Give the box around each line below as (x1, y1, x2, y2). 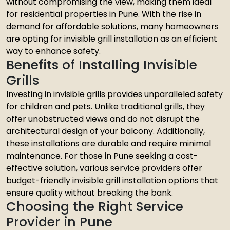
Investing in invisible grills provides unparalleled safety (6, 88, 223, 100)
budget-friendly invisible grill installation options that (6, 175, 218, 186)
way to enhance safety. (6, 45, 101, 57)
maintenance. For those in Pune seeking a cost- (6, 150, 198, 162)
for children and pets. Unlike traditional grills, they (6, 101, 205, 112)
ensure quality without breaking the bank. (6, 187, 173, 199)
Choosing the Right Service (6, 198, 183, 216)
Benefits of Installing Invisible (6, 56, 197, 74)
